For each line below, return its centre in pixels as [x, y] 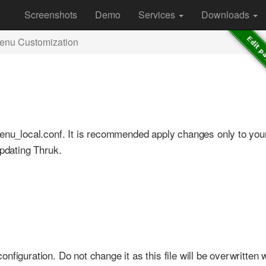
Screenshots [51, 15]
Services [158, 15]
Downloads [227, 15]
